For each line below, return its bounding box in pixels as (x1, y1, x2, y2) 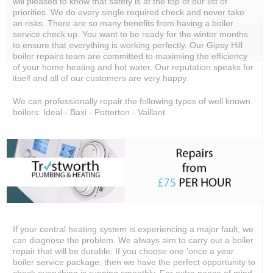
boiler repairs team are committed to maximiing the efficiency (13, 51, 247, 61)
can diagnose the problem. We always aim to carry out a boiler (13, 235, 253, 245)
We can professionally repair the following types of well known (13, 96, 250, 106)
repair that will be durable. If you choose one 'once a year (13, 246, 234, 256)
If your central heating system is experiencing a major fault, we (13, 224, 253, 234)
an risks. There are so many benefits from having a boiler (13, 18, 233, 28)
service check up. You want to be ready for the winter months (13, 29, 248, 39)
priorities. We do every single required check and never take (13, 7, 244, 17)
